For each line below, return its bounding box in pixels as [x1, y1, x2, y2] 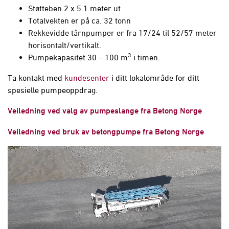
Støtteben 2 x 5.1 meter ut [28, 4, 123, 13]
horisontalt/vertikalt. [28, 40, 101, 50]
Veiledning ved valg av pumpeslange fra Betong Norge [8, 106, 202, 116]
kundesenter [64, 73, 109, 82]
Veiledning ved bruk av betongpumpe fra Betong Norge [8, 127, 204, 136]
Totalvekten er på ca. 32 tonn [28, 16, 133, 25]
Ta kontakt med [8, 73, 64, 82]
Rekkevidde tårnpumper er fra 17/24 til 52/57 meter [28, 28, 217, 37]
